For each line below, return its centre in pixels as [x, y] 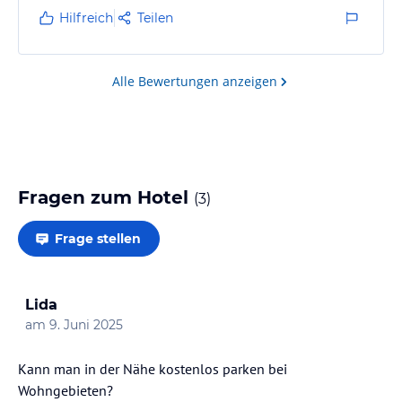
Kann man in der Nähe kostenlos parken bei [153, 368]
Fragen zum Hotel [106, 197]
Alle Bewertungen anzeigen [195, 81]
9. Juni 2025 [86, 324]
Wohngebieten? [66, 390]
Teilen [155, 17]
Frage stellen [98, 238]
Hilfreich [86, 17]
